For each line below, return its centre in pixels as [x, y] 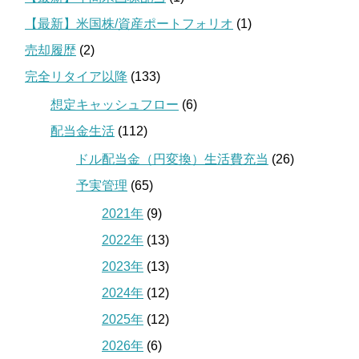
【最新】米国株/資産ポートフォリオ [129, 23]
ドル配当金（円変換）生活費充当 [172, 159]
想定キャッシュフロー [115, 104]
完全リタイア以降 [76, 76]
